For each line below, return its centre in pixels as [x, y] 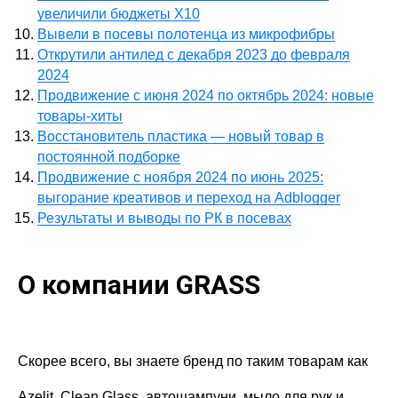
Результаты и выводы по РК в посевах [164, 219]
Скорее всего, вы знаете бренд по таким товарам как [193, 362]
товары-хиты [80, 116]
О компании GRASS [139, 285]
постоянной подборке [109, 157]
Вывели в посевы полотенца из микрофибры [186, 35]
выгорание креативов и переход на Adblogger [189, 198]
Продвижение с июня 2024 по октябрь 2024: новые [206, 96]
